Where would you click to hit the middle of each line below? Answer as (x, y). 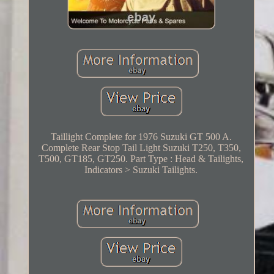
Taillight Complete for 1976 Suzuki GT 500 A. (141, 137)
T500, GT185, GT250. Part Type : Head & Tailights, (141, 159)
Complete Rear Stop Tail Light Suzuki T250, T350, (141, 148)
